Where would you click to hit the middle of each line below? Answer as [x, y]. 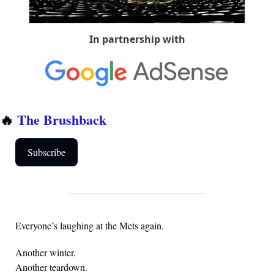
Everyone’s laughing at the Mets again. [90, 226]
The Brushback [62, 120]
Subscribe [46, 152]
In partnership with [137, 39]
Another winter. [46, 253]
